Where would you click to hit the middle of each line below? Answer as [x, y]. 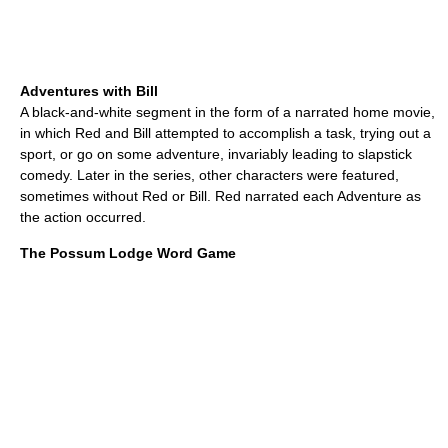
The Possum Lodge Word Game [128, 253]
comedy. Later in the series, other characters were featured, [209, 175]
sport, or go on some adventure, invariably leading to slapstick [216, 154]
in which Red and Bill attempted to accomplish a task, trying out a [225, 133]
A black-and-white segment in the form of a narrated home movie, [227, 112]
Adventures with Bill [89, 91]
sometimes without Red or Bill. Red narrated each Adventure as [220, 196]
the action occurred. [83, 217]
